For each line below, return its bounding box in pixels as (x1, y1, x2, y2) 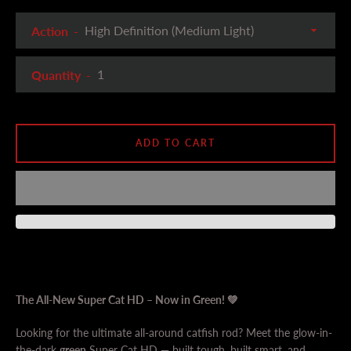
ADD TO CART (136, 136, 215, 149)
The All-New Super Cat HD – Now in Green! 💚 (16, 292, 238, 306)
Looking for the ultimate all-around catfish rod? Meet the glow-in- (16, 325, 332, 339)
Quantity (31, 67, 81, 82)
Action (31, 23, 68, 38)
